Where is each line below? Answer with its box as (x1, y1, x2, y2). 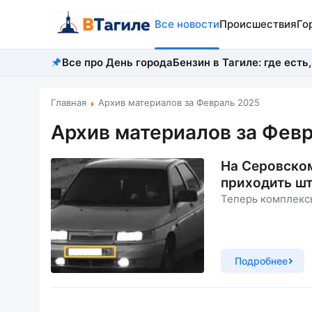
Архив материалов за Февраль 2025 (98, 97, 260, 108)
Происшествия (219, 17, 297, 31)
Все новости (154, 17, 219, 31)
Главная (51, 97, 86, 108)
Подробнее (235, 255, 288, 267)
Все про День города (62, 56, 173, 69)
